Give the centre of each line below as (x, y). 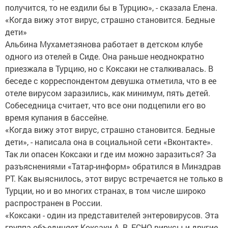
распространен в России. (54, 203)
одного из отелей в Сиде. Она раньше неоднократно (105, 56)
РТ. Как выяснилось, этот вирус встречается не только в (114, 178)
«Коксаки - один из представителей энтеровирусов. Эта (112, 215)
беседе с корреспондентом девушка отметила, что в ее (111, 81)
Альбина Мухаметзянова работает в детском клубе (104, 44)
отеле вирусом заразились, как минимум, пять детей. (108, 93)
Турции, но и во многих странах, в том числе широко (105, 191)
